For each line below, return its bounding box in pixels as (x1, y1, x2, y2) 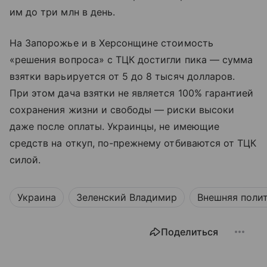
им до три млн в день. (10, 5, 116, 18)
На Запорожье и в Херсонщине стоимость (10, 36, 213, 49)
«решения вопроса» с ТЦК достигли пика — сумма (10, 53, 253, 66)
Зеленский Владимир (76, 191, 177, 203)
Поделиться (161, 225, 218, 238)
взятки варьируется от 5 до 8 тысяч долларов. (10, 70, 235, 82)
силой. (10, 153, 41, 166)
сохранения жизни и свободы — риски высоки (10, 103, 234, 116)
